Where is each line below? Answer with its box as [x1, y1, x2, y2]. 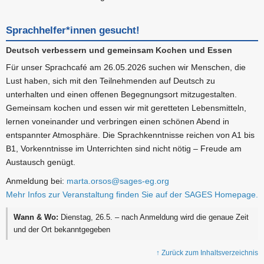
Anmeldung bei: [6, 176, 67, 186]
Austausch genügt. [6, 157, 75, 167]
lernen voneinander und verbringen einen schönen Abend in [6, 117, 229, 127]
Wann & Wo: [14, 213, 59, 222]
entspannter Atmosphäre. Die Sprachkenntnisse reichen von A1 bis [6, 130, 255, 140]
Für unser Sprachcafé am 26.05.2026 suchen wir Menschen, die [6, 62, 246, 72]
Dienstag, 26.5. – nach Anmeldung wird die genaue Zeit [58, 213, 249, 222]
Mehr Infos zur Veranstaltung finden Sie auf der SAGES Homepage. [6, 189, 258, 199]
